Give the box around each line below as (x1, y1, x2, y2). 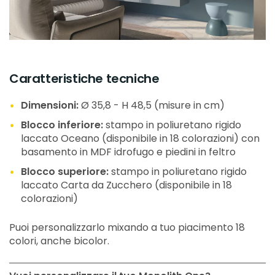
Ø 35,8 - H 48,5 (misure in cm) (81, 98, 225, 113)
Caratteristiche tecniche (9, 70, 160, 88)
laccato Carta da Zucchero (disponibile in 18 (21, 178, 233, 193)
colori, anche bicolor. (9, 234, 109, 249)
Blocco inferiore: (21, 118, 104, 133)
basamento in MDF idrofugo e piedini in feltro (21, 145, 236, 160)
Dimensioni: (21, 98, 79, 113)
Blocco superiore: (21, 165, 109, 179)
